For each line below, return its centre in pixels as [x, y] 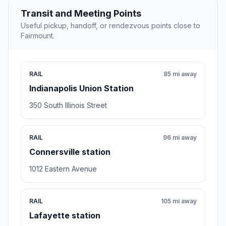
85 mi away [180, 74]
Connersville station [70, 152]
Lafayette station [65, 216]
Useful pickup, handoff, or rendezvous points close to [110, 26]
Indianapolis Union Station [81, 89]
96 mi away [180, 138]
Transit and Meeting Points [81, 14]
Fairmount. [38, 36]
